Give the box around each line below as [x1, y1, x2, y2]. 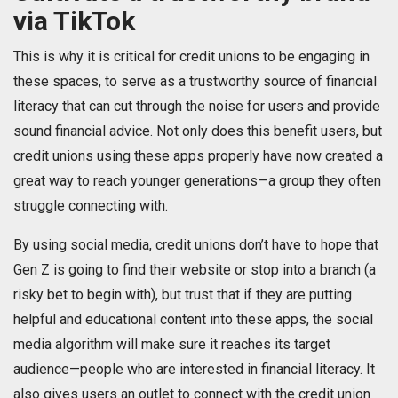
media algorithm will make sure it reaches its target [13, 336, 330, 354]
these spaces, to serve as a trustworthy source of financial [13, 73, 377, 91]
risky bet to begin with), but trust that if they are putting [13, 286, 352, 304]
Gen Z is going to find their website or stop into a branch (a [13, 261, 376, 279]
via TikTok [13, 5, 135, 37]
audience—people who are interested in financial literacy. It [13, 361, 375, 378]
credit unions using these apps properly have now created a [13, 147, 383, 165]
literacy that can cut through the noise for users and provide [13, 98, 380, 115]
